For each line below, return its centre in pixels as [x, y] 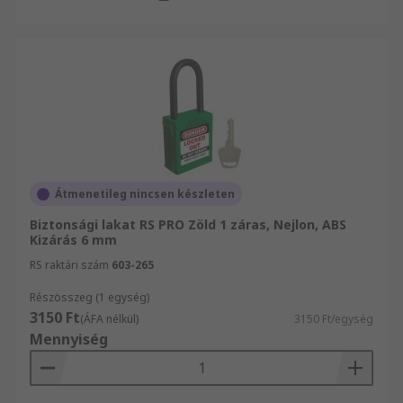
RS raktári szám [69, 265]
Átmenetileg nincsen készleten [145, 194]
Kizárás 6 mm [73, 240]
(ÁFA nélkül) [109, 319]
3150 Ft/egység [334, 319]
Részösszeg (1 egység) [90, 297]
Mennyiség [69, 339]
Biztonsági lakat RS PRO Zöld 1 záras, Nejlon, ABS [188, 224]
